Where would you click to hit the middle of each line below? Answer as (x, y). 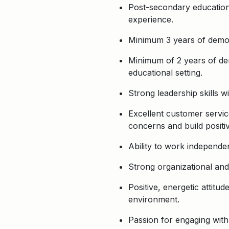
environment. (154, 199)
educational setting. (165, 73)
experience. (151, 19)
